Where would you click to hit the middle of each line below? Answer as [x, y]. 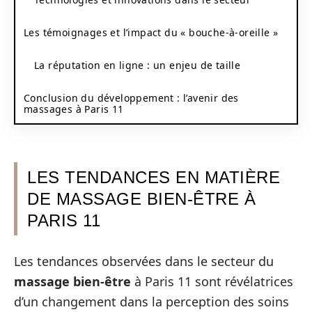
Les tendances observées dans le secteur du [144, 261]
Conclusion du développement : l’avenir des [131, 97]
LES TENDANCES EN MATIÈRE [154, 177]
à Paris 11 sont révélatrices [212, 281]
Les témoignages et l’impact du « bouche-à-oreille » [151, 32]
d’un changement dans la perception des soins [151, 301]
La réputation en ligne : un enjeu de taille [138, 65]
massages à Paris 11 [74, 109]
